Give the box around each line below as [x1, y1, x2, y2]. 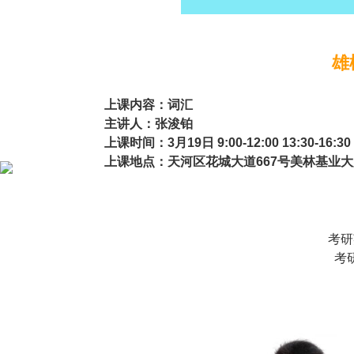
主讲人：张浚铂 [104, 117, 193, 131]
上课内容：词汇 [104, 98, 193, 112]
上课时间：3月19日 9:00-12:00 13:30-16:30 [104, 136, 351, 150]
